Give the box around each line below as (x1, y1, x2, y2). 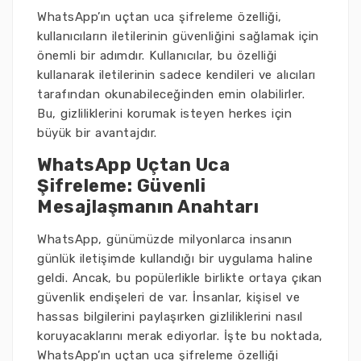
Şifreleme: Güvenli (37, 175, 205, 197)
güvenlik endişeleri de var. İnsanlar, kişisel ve (37, 290, 300, 305)
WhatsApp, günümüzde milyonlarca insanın (37, 232, 293, 247)
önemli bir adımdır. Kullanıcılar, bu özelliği (37, 48, 277, 63)
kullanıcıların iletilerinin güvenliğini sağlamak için (37, 29, 319, 44)
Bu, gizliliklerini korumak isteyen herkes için (37, 106, 292, 121)
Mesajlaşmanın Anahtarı (37, 196, 259, 218)
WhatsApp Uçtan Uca (37, 154, 230, 176)
